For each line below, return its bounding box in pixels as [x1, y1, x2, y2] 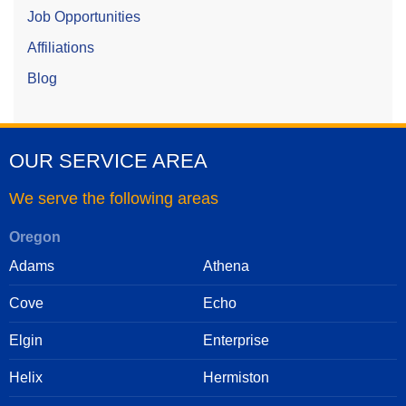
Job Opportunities [27, 8, 140, 24]
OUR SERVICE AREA [9, 149, 208, 172]
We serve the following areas [9, 188, 218, 208]
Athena [203, 257, 249, 274]
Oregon [9, 228, 61, 245]
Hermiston [203, 369, 269, 385]
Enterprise [203, 332, 269, 348]
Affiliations [27, 39, 94, 55]
